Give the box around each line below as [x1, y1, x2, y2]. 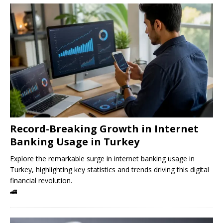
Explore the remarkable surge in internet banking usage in [10, 154, 195, 164]
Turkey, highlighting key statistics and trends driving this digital [10, 165, 209, 175]
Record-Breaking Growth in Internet [10, 122, 199, 136]
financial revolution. [10, 176, 72, 186]
